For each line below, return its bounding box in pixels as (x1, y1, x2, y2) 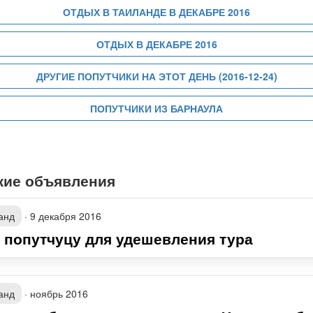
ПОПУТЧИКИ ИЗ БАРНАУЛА (90, 101, 223, 115)
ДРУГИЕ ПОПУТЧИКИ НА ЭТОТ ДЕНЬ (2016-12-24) (36, 69, 277, 83)
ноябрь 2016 (30, 286, 88, 300)
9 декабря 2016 (30, 209, 101, 223)
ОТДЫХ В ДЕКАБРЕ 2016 (96, 37, 217, 51)
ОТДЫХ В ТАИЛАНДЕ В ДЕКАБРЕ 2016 (63, 5, 250, 19)
